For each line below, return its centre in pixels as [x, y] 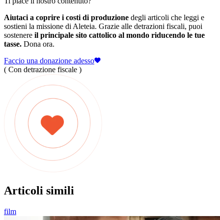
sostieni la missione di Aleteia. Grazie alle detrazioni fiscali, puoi [103, 26]
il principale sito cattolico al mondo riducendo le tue [120, 35]
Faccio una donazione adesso [49, 60]
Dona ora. [38, 44]
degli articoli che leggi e [166, 17]
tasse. [13, 44]
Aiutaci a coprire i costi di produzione [66, 17]
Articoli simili [39, 190]
